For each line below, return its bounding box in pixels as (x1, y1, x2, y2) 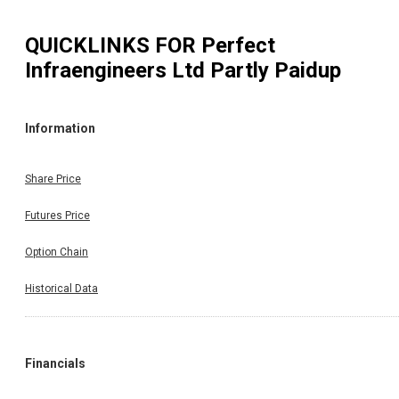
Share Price (25, 172, 81, 185)
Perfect (201, 32, 275, 58)
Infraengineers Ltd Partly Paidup (25, 57, 341, 83)
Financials (25, 355, 85, 370)
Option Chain (25, 245, 88, 258)
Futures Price (25, 208, 90, 222)
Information (25, 121, 95, 136)
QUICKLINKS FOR (25, 32, 201, 58)
